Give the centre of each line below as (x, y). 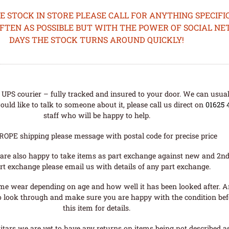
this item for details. (97, 208)
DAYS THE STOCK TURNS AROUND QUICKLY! (97, 39)
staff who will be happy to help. (97, 116)
